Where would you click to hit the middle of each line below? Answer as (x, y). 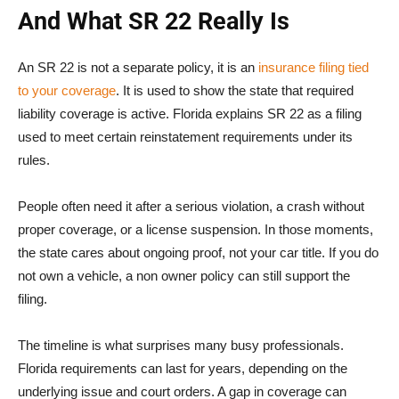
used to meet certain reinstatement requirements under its (185, 136)
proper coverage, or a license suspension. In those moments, (195, 229)
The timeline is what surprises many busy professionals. (181, 345)
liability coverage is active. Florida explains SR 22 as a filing (190, 113)
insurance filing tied (313, 67)
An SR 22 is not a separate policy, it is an (138, 67)
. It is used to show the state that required (235, 90)
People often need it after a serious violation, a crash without (191, 206)
